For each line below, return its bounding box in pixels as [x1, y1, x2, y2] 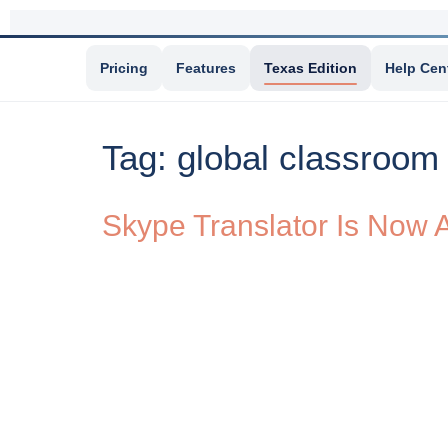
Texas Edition [264, 60, 357, 76]
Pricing [100, 60, 148, 76]
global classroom [177, 138, 439, 177]
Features [176, 60, 236, 76]
